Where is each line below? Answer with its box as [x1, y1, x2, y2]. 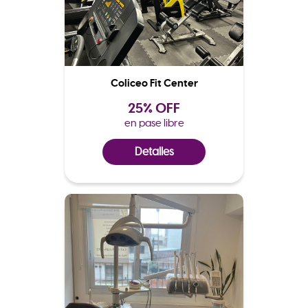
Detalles [134, 145, 174, 159]
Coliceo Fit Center [110, 76, 198, 91]
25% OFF [128, 99, 180, 118]
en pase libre [124, 116, 184, 130]
